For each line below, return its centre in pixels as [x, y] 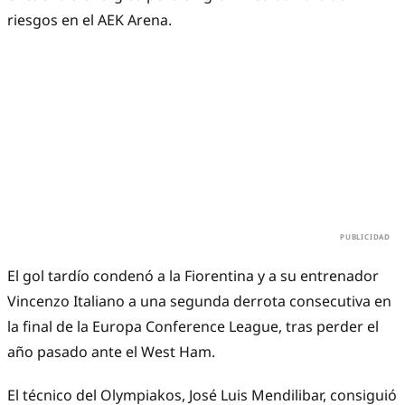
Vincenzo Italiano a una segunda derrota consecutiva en [199, 301]
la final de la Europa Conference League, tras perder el [193, 327]
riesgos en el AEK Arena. [89, 20]
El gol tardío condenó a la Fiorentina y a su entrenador [193, 276]
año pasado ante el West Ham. [111, 352]
